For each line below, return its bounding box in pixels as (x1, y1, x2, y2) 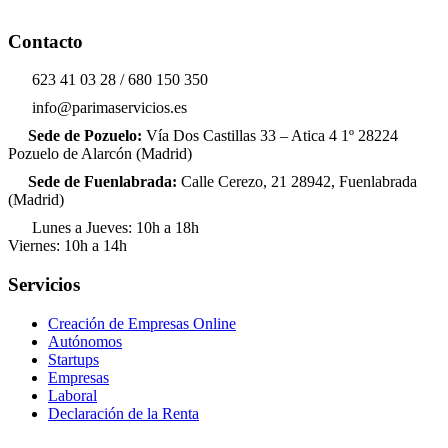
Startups (48, 350, 99, 368)
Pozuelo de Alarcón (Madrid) (8, 145, 192, 163)
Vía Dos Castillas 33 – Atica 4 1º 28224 (146, 127, 398, 145)
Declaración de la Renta (48, 404, 199, 422)
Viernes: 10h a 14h (8, 237, 127, 255)
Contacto (8, 30, 83, 52)
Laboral (48, 386, 97, 404)
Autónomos (48, 332, 122, 350)
